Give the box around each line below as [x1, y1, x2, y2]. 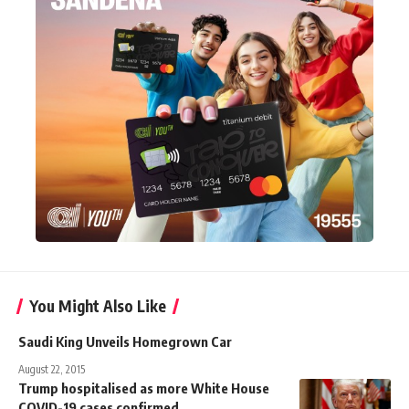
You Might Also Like [29, 295, 166, 316]
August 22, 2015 [18, 362, 85, 376]
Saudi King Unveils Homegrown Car [18, 332, 232, 350]
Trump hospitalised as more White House [18, 379, 269, 396]
